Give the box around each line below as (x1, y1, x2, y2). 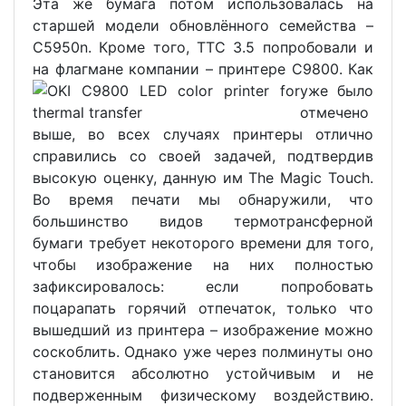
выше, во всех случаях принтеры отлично (33, 124, 373, 143)
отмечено (300, 102, 369, 121)
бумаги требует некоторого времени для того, (33, 233, 373, 252)
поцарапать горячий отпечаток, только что (33, 298, 373, 317)
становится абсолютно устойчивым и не (33, 363, 373, 382)
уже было (300, 81, 373, 100)
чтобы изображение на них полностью (33, 255, 373, 274)
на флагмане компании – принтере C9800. (33, 59, 348, 78)
